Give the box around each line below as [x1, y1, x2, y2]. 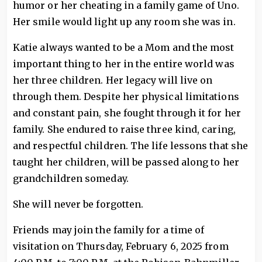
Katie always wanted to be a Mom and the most [13, 42, 235, 53]
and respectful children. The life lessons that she [13, 140, 248, 151]
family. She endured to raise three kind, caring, [13, 123, 236, 135]
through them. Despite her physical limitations [13, 91, 239, 102]
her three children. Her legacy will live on [13, 74, 213, 86]
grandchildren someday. [13, 173, 129, 184]
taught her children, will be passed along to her [13, 156, 239, 168]
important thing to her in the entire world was [13, 58, 235, 70]
